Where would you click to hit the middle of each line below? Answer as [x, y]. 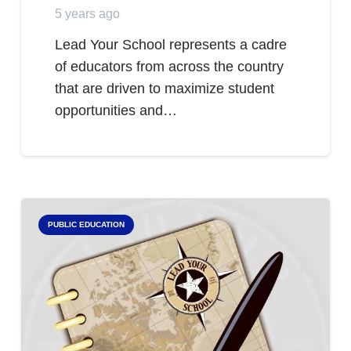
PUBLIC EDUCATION [86, 225]
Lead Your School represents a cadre [171, 45]
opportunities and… [116, 111]
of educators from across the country [170, 67]
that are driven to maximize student [165, 89]
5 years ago [88, 13]
